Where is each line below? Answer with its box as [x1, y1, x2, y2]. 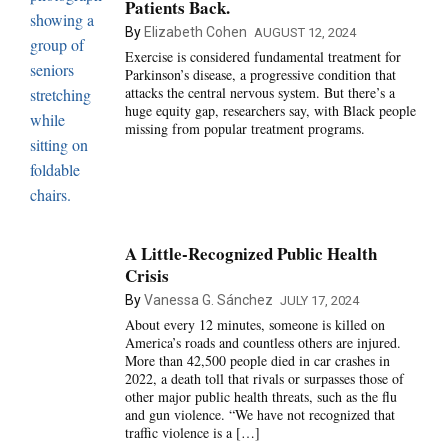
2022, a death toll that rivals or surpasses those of [124, 368, 404, 388]
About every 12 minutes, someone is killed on [124, 314, 385, 334]
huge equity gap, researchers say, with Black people [124, 100, 416, 120]
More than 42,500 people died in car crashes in [124, 350, 390, 370]
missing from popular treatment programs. [124, 118, 365, 138]
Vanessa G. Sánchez [143, 291, 273, 308]
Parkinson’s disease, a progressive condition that [124, 64, 396, 84]
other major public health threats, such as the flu [124, 386, 397, 406]
